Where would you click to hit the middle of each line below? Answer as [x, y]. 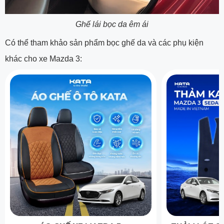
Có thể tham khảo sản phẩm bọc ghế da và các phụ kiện [104, 43]
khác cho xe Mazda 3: [43, 59]
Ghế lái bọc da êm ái [112, 24]
